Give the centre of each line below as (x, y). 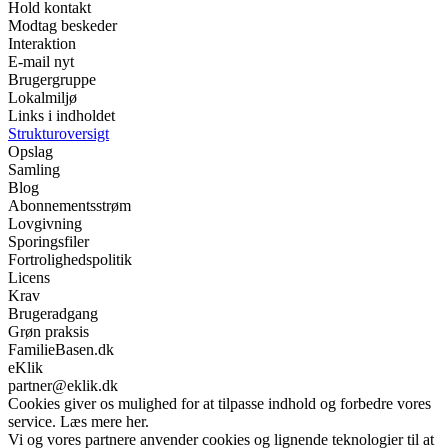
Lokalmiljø (42, 97)
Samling (34, 169)
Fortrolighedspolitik (70, 259)
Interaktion (42, 43)
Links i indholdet (61, 115)
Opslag (30, 151)
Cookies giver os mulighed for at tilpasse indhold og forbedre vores (219, 403)
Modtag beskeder (62, 25)
